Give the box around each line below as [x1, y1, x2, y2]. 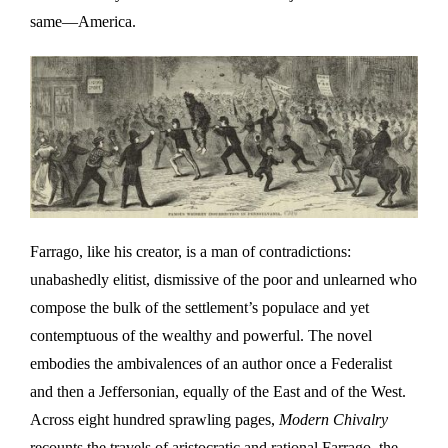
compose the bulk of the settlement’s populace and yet [30, 298, 369, 316]
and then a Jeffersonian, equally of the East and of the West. [30, 382, 406, 400]
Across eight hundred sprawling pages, [30, 410, 279, 428]
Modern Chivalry [279, 410, 388, 428]
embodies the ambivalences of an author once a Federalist [30, 354, 392, 372]
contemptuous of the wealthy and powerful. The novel [30, 326, 372, 344]
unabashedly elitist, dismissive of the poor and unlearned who [30, 270, 417, 288]
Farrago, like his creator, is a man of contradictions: [30, 242, 351, 260]
